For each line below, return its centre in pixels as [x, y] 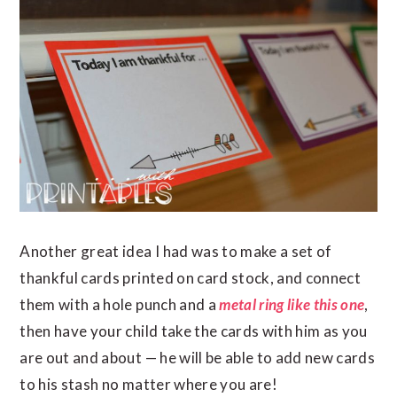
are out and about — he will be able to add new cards [198, 357]
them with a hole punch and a [120, 304]
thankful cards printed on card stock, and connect [191, 277]
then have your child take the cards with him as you [194, 331]
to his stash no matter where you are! [148, 384]
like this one [326, 304]
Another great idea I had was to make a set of [176, 251]
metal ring [252, 304]
